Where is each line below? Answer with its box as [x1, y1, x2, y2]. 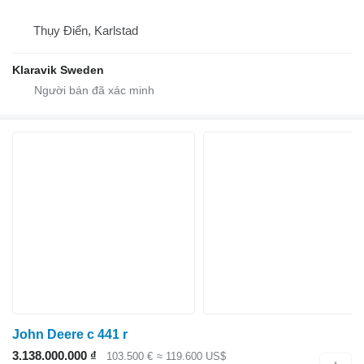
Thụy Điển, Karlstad [33, 23, 138, 37]
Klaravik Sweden [12, 63, 104, 76]
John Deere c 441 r [12, 327, 128, 341]
